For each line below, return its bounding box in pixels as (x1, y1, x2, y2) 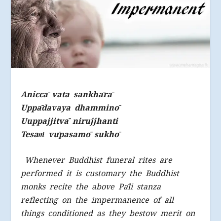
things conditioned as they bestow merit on (21, 208, 195, 219)
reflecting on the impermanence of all (21, 195, 174, 206)
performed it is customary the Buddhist (21, 168, 180, 179)
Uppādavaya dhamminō (21, 102, 119, 113)
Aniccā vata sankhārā (21, 89, 112, 100)
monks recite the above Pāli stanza (21, 182, 161, 192)
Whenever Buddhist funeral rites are (25, 155, 173, 166)
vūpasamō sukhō (44, 129, 119, 140)
